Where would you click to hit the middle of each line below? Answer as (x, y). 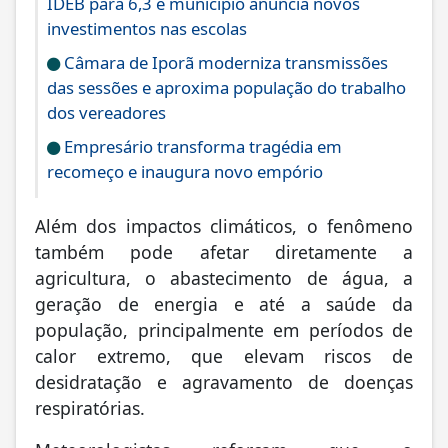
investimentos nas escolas (147, 26)
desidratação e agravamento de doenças (224, 379)
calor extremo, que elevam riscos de (224, 353)
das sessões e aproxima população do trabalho (226, 85)
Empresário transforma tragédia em (201, 144)
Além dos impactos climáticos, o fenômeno (224, 223)
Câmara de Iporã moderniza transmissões (224, 60)
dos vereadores (106, 110)
